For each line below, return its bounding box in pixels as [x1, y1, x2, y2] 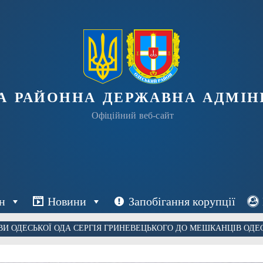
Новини [47, 194, 86, 208]
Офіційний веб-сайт [91, 110, 174, 120]
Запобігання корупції [128, 194, 235, 208]
